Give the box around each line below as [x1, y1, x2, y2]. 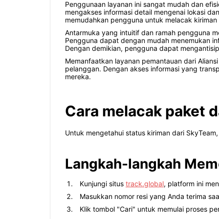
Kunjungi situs [80, 179, 126, 188]
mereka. [65, 72, 91, 81]
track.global [126, 179, 164, 188]
